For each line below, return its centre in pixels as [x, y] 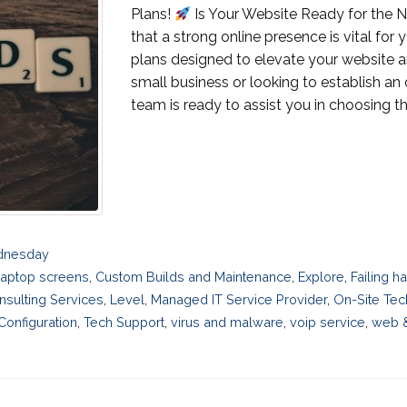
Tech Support [124, 322]
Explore [322, 276]
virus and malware [227, 322]
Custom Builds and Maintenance [194, 276]
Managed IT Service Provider [239, 299]
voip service [328, 322]
